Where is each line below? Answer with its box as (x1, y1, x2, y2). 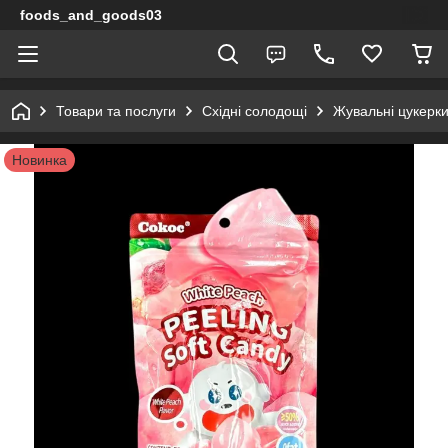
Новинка (12, 152, 67, 168)
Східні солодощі (202, 103, 307, 119)
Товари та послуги (56, 103, 176, 119)
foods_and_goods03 (20, 7, 162, 23)
